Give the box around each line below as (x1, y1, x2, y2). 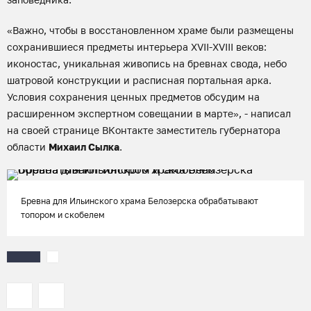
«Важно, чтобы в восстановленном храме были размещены (7, 24, 294, 36)
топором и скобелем (21, 210, 105, 220)
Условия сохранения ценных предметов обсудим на (7, 91, 260, 103)
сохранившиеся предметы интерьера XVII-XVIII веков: (7, 41, 267, 53)
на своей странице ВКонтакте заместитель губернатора (7, 124, 280, 136)
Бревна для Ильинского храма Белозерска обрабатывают (21, 196, 258, 206)
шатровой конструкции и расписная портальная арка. (7, 74, 271, 86)
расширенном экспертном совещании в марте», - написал (7, 108, 291, 119)
